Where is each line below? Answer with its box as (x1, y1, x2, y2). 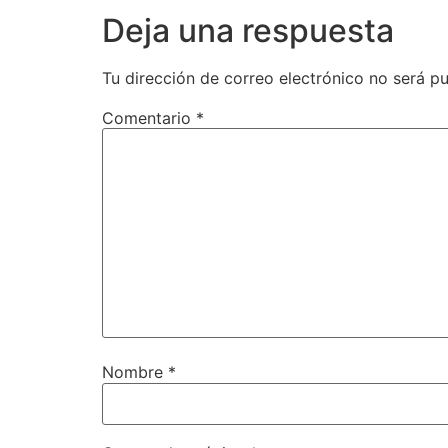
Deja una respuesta (102, 10, 394, 50)
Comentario (102, 108, 196, 129)
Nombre (102, 362, 168, 383)
